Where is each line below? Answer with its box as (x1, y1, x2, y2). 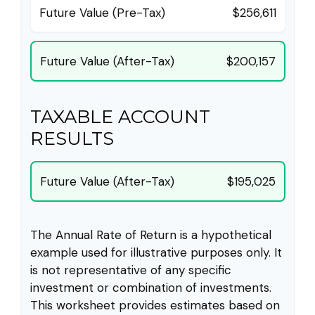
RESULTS (30, 127, 114, 150)
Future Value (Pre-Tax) (39, 5, 165, 21)
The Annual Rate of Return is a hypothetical (30, 227, 271, 243)
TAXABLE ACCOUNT (30, 105, 210, 128)
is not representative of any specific (30, 262, 231, 278)
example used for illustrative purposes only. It (30, 245, 282, 261)
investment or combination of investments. (30, 280, 271, 296)
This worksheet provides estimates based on (30, 297, 280, 314)
